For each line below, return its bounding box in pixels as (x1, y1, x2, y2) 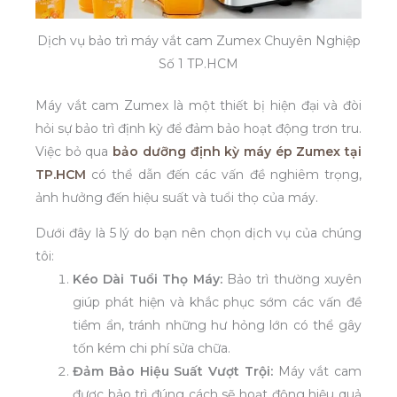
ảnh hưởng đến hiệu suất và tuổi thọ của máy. (35, 189, 318, 206)
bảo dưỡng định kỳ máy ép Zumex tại (113, 143, 362, 160)
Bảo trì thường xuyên (222, 270, 362, 287)
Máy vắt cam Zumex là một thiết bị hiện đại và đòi (35, 97, 362, 113)
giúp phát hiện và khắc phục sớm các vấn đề (73, 293, 362, 310)
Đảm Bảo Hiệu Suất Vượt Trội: (73, 362, 273, 379)
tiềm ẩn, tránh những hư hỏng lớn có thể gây (73, 316, 362, 333)
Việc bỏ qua (35, 143, 113, 160)
